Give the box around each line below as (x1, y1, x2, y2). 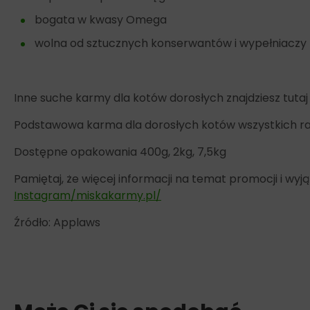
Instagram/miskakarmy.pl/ (14, 187, 161, 203)
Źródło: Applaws (14, 214, 100, 230)
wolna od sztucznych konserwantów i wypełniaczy (35, 35, 307, 51)
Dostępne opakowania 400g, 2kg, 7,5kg (14, 143, 226, 160)
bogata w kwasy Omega (35, 11, 167, 28)
